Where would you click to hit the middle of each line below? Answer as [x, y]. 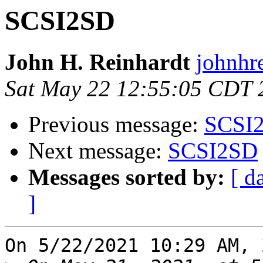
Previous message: [116, 124]
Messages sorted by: [127, 177]
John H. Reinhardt [97, 62]
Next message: [98, 151]
